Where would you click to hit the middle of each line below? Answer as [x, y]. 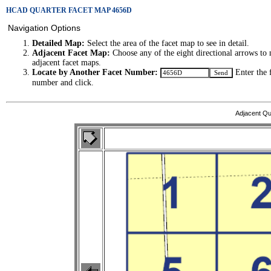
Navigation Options [44, 28]
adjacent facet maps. [67, 63]
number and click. [63, 83]
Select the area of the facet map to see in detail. [167, 44]
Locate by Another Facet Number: [95, 73]
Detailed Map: [58, 44]
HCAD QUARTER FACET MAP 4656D [69, 10]
